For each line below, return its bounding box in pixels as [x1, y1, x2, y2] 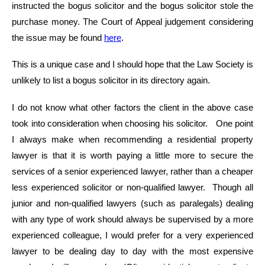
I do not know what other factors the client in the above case [12, 102, 253, 112]
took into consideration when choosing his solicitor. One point [12, 118, 253, 128]
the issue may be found [12, 33, 104, 43]
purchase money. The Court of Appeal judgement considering [12, 17, 253, 27]
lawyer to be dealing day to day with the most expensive [12, 246, 253, 256]
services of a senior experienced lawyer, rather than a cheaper [12, 166, 253, 176]
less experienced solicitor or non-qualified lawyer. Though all [12, 182, 253, 192]
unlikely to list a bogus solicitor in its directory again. [12, 76, 210, 86]
